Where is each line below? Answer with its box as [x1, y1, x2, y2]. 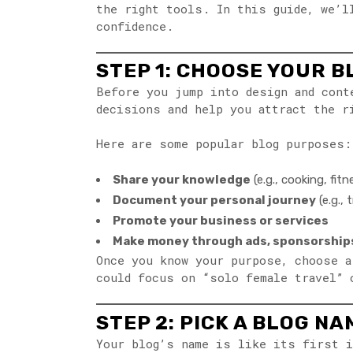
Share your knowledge [113, 173, 251, 188]
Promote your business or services [113, 214, 329, 229]
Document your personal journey [113, 193, 316, 208]
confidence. [96, 17, 173, 34]
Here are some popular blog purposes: [96, 136, 351, 152]
